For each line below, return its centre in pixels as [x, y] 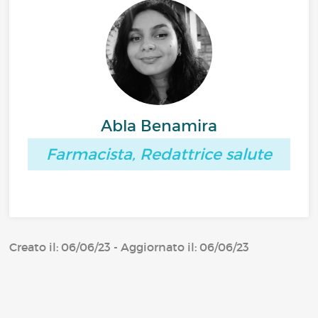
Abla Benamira [159, 126]
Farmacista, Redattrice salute [159, 154]
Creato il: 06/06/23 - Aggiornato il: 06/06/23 [130, 247]
